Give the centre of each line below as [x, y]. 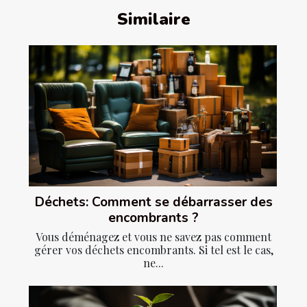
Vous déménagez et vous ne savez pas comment [153, 237]
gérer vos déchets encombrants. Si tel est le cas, [153, 250]
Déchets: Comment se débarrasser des [153, 202]
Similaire [153, 19]
